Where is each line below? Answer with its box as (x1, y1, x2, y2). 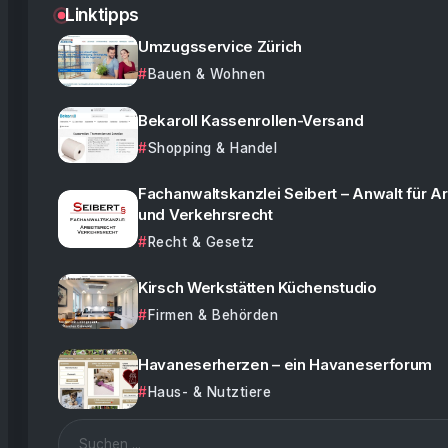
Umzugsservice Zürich (138, 37, 302, 57)
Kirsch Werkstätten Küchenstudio (138, 277, 377, 297)
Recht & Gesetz (147, 234, 255, 251)
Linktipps (65, 4, 139, 25)
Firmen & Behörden (147, 306, 278, 323)
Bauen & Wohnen (147, 66, 266, 83)
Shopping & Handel (147, 140, 277, 157)
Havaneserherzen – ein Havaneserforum (138, 355, 433, 375)
